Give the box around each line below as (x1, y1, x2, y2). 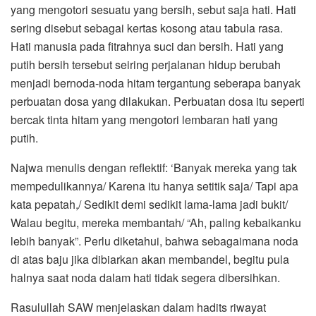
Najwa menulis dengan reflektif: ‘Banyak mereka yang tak (11, 159, 297, 176)
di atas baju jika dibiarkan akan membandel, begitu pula (11, 251, 289, 268)
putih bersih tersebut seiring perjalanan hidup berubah (11, 56, 281, 73)
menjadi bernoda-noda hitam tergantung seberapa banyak (11, 75, 300, 92)
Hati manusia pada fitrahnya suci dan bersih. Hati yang (11, 38, 284, 55)
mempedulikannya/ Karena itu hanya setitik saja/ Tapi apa (11, 178, 298, 195)
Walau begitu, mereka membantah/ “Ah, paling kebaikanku (11, 214, 301, 231)
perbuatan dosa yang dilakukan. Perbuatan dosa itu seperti (11, 93, 305, 110)
